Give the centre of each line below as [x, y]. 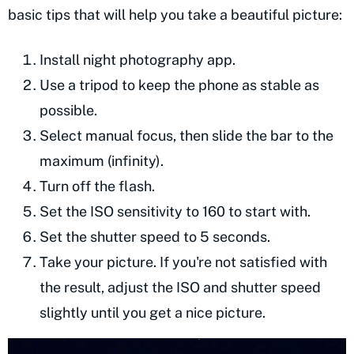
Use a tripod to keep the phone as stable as [179, 85]
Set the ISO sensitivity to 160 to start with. [175, 211]
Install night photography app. [137, 59]
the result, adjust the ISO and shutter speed [180, 287]
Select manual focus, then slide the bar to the [186, 135]
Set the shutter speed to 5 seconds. [155, 236]
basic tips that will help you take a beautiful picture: [175, 14]
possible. [68, 110]
